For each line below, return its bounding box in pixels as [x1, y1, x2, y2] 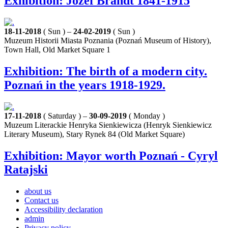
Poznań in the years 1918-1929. [4, 78, 165, 92]
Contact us [24, 195, 59, 205]
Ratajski [4, 162, 48, 176]
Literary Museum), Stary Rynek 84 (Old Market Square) [4, 130, 185, 138]
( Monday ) [127, 111, 165, 120]
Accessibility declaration [24, 205, 103, 214]
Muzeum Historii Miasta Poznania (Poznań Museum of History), [4, 36, 211, 45]
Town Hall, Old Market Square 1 [4, 45, 110, 54]
